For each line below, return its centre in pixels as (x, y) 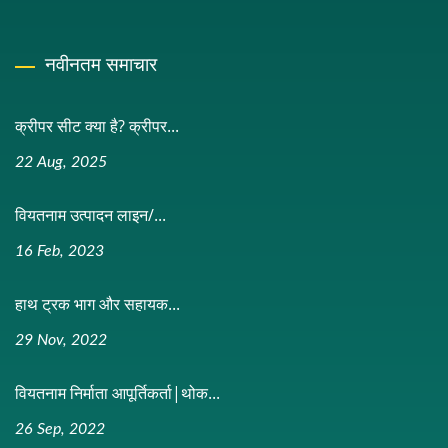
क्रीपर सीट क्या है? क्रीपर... (97, 126)
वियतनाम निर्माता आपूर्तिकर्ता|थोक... (117, 393)
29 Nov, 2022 (61, 340)
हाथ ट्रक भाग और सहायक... (97, 304)
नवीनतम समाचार (101, 64)
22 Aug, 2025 (61, 162)
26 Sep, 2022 (60, 429)
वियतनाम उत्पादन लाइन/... (90, 215)
